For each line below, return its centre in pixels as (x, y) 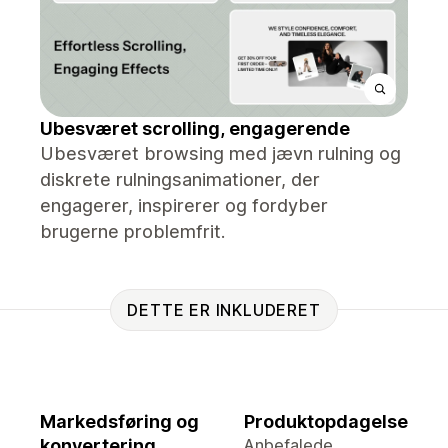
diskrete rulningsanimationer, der (180, 179)
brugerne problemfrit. (132, 231)
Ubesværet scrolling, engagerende (195, 128)
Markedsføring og (119, 421)
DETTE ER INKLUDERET (224, 309)
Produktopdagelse (326, 421)
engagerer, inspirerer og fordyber (184, 205)
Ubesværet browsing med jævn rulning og (220, 153)
